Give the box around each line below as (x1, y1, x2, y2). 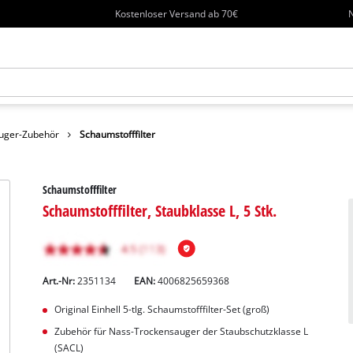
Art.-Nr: (43, 274, 78, 287)
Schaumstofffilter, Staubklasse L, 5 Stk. (43, 199, 277, 221)
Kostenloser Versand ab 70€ (115, 7, 239, 20)
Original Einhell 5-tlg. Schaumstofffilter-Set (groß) (54, 303, 269, 315)
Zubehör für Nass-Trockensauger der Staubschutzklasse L (54, 325, 308, 337)
